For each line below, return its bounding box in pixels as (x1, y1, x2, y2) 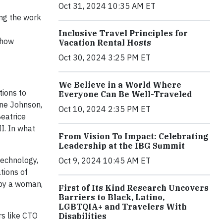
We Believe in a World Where (58, 79, 181, 90)
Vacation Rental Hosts (58, 37, 151, 48)
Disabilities (58, 211, 107, 221)
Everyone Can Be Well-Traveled (58, 89, 192, 99)
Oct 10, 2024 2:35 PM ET (58, 104, 151, 114)
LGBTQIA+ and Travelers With (58, 201, 187, 212)
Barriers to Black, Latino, (58, 192, 165, 202)
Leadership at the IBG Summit (58, 140, 185, 151)
